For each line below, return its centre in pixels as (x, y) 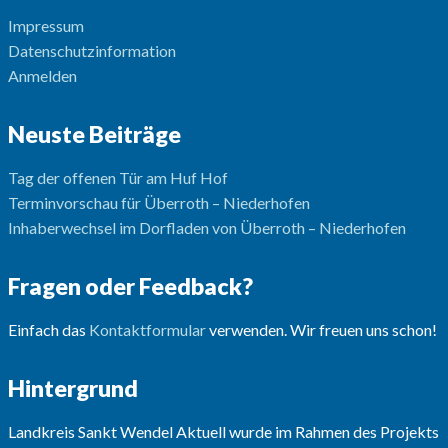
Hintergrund (72, 388)
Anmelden (42, 76)
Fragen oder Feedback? (130, 286)
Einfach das (48, 330)
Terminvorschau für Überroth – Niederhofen (158, 203)
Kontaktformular (147, 330)
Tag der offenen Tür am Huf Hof (117, 178)
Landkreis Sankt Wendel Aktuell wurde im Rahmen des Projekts (223, 432)
